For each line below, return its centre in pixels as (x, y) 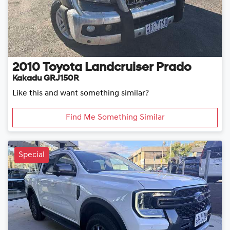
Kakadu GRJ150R (46, 78)
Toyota (62, 68)
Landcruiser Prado (138, 68)
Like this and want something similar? (81, 93)
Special (32, 155)
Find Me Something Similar (115, 117)
